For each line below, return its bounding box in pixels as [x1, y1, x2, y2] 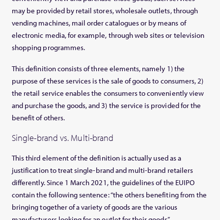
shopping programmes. [12, 43, 85, 53]
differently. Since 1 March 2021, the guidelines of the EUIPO [12, 178, 194, 188]
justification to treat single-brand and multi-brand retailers [12, 165, 193, 175]
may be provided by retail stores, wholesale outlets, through [12, 6, 198, 16]
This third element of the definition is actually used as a [12, 153, 181, 163]
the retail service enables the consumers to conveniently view [12, 88, 204, 98]
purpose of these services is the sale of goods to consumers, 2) [12, 76, 204, 86]
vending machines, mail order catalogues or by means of [12, 18, 186, 28]
